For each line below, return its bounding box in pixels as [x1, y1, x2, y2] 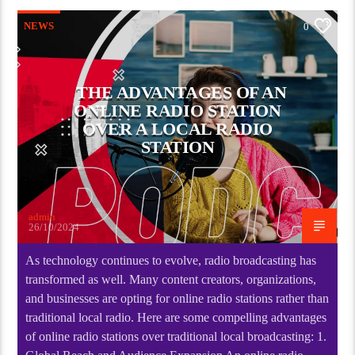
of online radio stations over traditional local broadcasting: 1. [25, 329, 327, 343]
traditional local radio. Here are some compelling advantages [25, 310, 327, 324]
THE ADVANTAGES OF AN [76, 82, 287, 102]
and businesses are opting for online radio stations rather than [25, 291, 330, 305]
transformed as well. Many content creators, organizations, [25, 272, 317, 286]
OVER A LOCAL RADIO [82, 118, 273, 139]
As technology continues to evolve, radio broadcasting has [25, 253, 317, 267]
